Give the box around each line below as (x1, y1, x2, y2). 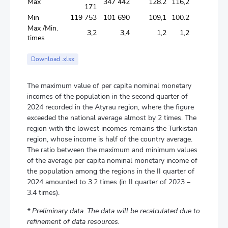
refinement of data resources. (27, 217, 120, 226)
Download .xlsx (31, 55, 74, 63)
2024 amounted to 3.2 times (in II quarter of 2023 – (27, 177, 190, 187)
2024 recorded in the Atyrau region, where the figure (27, 102, 194, 112)
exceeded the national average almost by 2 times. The (27, 113, 196, 123)
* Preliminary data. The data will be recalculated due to (27, 206, 200, 216)
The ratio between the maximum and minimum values (27, 145, 197, 155)
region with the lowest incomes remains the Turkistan (27, 124, 197, 133)
